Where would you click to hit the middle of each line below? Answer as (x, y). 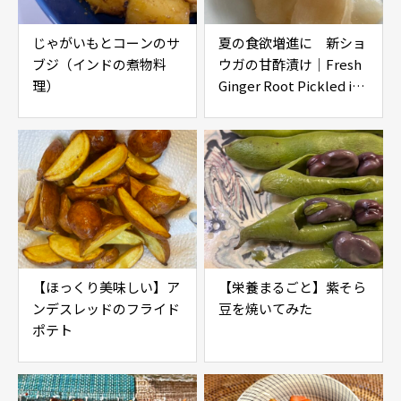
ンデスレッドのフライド (106, 308)
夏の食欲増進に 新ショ (292, 43)
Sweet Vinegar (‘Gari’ (285, 107)
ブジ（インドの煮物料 (99, 64)
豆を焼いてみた (265, 308)
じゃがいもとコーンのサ (106, 43)
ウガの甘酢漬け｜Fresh (290, 64)
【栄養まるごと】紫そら (292, 287)
